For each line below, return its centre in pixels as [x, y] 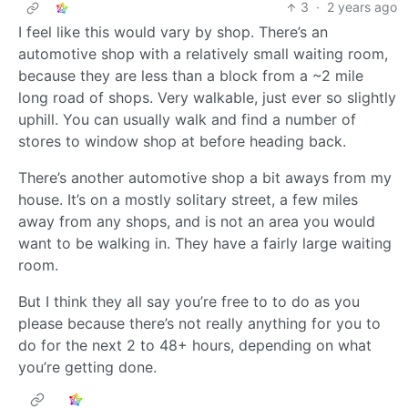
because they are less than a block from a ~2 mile [191, 76]
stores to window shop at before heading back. [182, 142]
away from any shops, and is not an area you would [197, 222]
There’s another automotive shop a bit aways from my [205, 178]
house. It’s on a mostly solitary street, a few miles [188, 200]
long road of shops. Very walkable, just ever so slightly [207, 98]
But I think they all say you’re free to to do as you [189, 302]
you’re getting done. [87, 367]
